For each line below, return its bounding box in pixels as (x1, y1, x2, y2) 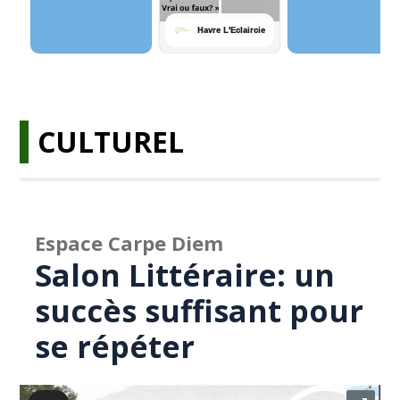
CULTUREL (37, 122, 185, 161)
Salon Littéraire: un (35, 254, 336, 296)
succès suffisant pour (35, 290, 364, 331)
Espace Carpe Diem (35, 229, 224, 256)
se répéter (35, 326, 196, 367)
